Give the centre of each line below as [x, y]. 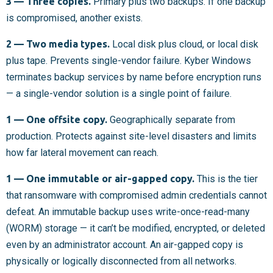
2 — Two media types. [58, 44]
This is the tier [226, 179]
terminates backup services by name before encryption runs [134, 77]
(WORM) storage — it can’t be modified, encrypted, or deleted [136, 229]
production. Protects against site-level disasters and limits [131, 136]
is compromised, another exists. [74, 18]
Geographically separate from [171, 120]
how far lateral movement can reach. [82, 153]
